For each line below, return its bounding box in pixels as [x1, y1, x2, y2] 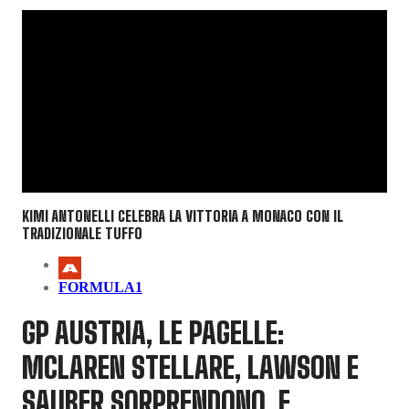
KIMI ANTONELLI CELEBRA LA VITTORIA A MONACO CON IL [22, 207, 343, 225]
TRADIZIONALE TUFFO [22, 225, 142, 243]
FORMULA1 [58, 279, 142, 296]
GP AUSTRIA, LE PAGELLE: [22, 315, 284, 351]
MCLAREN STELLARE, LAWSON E [22, 350, 359, 385]
